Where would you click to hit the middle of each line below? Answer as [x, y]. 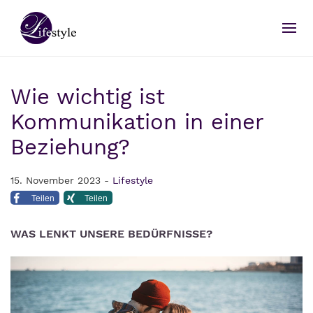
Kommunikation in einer [137, 122]
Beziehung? [70, 147]
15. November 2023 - [61, 180]
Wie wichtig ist [88, 97]
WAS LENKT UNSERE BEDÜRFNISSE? [111, 234]
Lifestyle [133, 180]
